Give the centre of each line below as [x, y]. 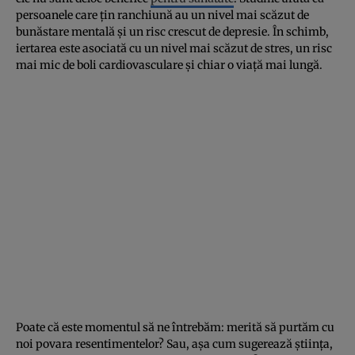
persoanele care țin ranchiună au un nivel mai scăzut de [162, 15]
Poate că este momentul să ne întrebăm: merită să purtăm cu [175, 327]
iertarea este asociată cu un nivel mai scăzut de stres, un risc [174, 48]
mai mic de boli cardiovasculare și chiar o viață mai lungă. [169, 65]
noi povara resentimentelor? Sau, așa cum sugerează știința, [174, 344]
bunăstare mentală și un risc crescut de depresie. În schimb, [172, 31]
